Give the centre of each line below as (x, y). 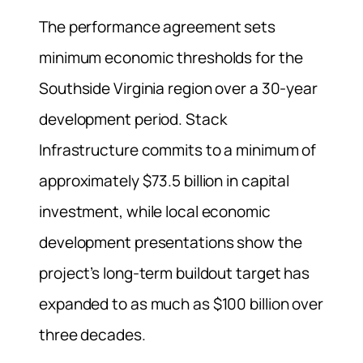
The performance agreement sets (157, 27)
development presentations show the (171, 243)
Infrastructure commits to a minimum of (178, 150)
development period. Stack (133, 120)
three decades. (92, 335)
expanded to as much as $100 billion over (181, 304)
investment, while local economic (155, 212)
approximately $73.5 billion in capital (164, 181)
